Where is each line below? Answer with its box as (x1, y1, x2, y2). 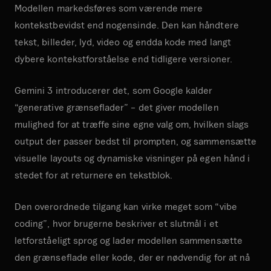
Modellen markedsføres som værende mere (15, 2, 203, 13)
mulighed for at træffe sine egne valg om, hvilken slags (15, 118, 249, 129)
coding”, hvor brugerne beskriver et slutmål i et (15, 217, 218, 229)
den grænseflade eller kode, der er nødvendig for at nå (15, 251, 250, 263)
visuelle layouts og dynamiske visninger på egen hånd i (15, 152, 250, 163)
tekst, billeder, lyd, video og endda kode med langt (15, 36, 231, 47)
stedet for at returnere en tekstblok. (15, 169, 173, 180)
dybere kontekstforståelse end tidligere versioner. (15, 53, 232, 64)
